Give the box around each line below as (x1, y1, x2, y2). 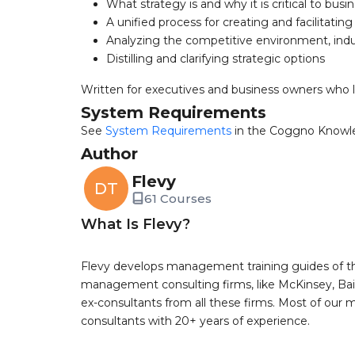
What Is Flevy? (81, 216, 190, 233)
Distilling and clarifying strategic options (106, 52, 325, 66)
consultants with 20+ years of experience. (81, 314, 310, 328)
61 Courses (144, 190, 212, 206)
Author (81, 144, 138, 163)
